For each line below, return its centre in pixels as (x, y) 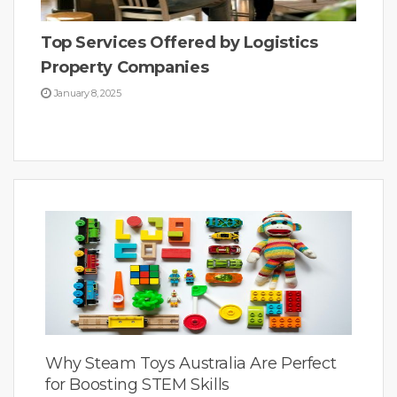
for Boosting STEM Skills (137, 384)
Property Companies (125, 67)
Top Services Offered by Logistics (179, 42)
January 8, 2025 (87, 93)
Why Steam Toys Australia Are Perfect (191, 363)
